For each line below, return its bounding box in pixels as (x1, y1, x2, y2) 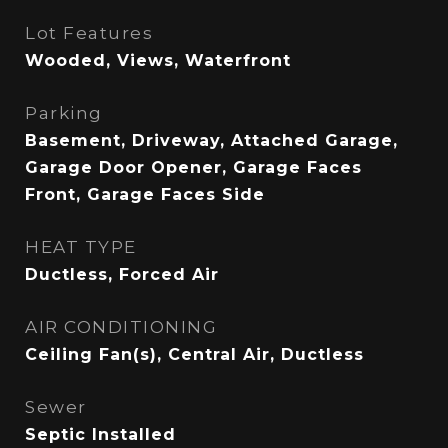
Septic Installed (25, 425, 176, 444)
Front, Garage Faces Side (25, 185, 265, 204)
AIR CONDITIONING (25, 317, 217, 337)
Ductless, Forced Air (25, 265, 219, 284)
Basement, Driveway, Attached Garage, (25, 131, 398, 150)
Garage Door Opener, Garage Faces (25, 158, 362, 177)
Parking (25, 103, 103, 123)
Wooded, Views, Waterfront (25, 51, 291, 70)
